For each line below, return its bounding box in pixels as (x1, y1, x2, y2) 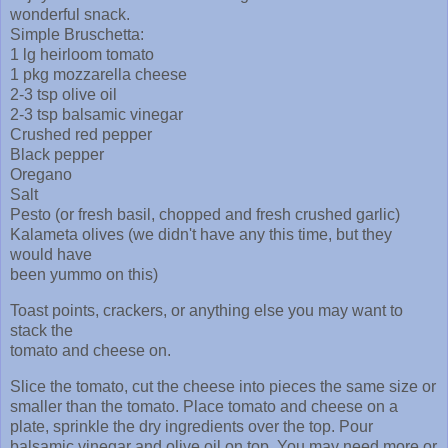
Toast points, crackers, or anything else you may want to (10, 302, 403, 320)
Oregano (10, 166, 72, 184)
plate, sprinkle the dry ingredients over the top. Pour (10, 417, 373, 435)
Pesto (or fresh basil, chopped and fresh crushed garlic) (10, 206, 400, 224)
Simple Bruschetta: (10, 26, 144, 44)
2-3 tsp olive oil (10, 86, 117, 104)
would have (10, 246, 92, 264)
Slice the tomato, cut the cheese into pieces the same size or (10, 377, 436, 395)
